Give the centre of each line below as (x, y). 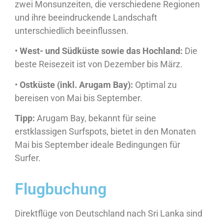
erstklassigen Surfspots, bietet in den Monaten (105, 132)
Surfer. (28, 158)
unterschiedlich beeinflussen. (72, 30)
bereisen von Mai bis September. (79, 98)
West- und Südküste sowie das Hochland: (101, 51)
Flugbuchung (61, 189)
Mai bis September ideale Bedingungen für (97, 145)
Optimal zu (155, 84)
